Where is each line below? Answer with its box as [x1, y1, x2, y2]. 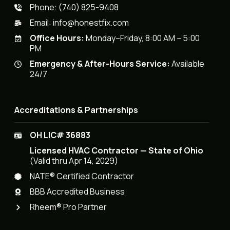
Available [170, 58, 205, 70]
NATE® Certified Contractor [30, 170, 135, 182]
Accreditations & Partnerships [14, 104, 139, 116]
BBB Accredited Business [30, 186, 125, 198]
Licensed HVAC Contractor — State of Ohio [30, 145, 204, 157]
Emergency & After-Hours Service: [30, 58, 170, 70]
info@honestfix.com [53, 17, 129, 29]
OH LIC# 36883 [30, 129, 91, 141]
